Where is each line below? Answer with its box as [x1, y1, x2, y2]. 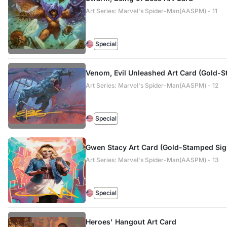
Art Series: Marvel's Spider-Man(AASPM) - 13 [85, 156, 219, 164]
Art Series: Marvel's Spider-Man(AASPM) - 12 [85, 82, 218, 89]
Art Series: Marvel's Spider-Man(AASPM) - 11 [85, 7, 217, 15]
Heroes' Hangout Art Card [85, 217, 176, 226]
